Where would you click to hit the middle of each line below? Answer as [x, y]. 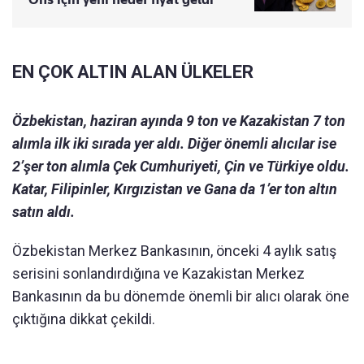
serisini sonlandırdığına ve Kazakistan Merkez [158, 274]
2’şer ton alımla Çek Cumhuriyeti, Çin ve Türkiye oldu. [181, 167]
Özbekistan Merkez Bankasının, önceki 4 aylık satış [174, 251]
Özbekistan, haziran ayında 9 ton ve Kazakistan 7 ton [179, 121]
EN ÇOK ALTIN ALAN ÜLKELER [133, 72]
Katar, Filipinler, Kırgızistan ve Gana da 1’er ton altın [175, 189]
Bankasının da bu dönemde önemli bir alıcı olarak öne [181, 297]
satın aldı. [43, 212]
